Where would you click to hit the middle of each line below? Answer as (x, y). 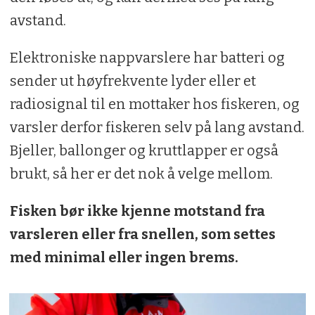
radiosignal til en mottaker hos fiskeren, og (154, 104)
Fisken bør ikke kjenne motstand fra (137, 211)
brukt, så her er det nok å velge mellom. (141, 174)
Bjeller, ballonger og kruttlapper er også (144, 151)
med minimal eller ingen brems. (124, 257)
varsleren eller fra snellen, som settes (142, 234)
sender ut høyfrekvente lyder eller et (133, 81)
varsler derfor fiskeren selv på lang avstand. (157, 128)
